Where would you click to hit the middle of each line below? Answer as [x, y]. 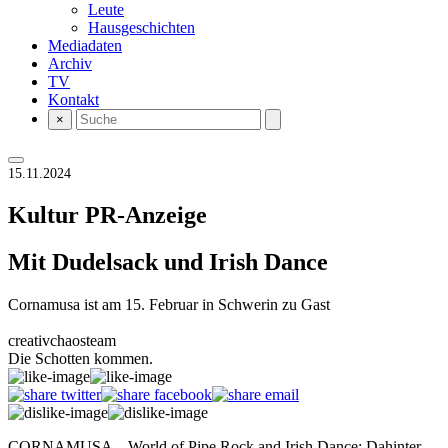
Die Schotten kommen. [80, 358]
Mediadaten [85, 45]
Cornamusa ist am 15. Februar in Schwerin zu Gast [169, 304]
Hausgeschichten [141, 27]
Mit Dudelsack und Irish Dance [168, 261]
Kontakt [73, 99]
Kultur [46, 214]
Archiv [70, 63]
